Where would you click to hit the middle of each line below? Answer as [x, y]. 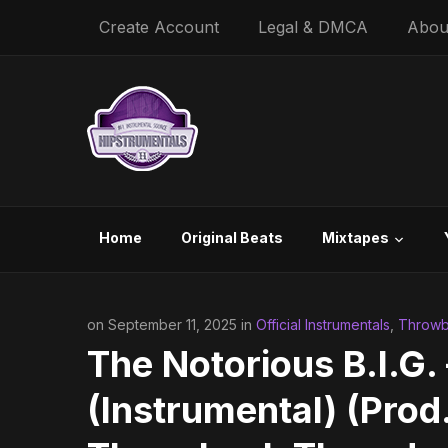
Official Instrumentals [323, 324]
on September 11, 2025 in [171, 324]
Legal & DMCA [313, 27]
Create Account [159, 27]
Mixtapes [355, 237]
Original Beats [232, 237]
